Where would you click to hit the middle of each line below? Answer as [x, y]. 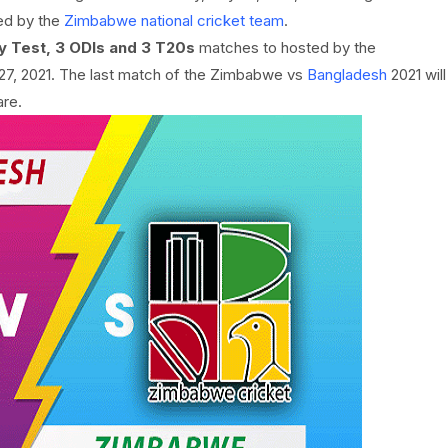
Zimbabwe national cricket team [173, 20]
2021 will [416, 74]
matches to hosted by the [285, 47]
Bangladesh [346, 74]
